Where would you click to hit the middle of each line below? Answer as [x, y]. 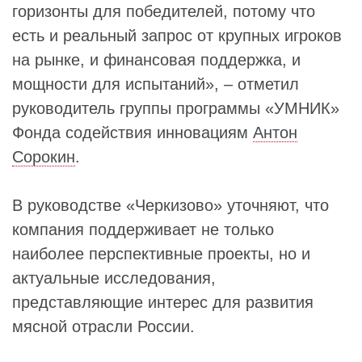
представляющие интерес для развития [163, 302]
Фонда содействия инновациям [133, 132]
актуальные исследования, [114, 278]
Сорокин [44, 156]
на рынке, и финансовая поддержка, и [156, 59]
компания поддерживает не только [143, 229]
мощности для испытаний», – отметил [156, 84]
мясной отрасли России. [103, 326]
